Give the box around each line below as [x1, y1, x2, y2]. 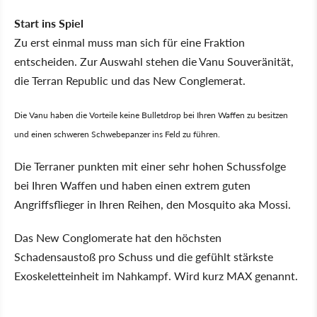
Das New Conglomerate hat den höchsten [14, 229, 221, 246]
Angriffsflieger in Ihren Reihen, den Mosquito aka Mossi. [14, 196, 291, 212]
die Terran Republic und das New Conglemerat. [14, 72, 246, 88]
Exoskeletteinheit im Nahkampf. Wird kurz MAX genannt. [14, 267, 298, 284]
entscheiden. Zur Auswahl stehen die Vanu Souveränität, [14, 53, 294, 69]
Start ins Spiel [14, 15, 83, 31]
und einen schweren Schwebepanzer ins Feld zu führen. [14, 128, 220, 140]
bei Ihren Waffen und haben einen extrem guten [14, 177, 250, 193]
